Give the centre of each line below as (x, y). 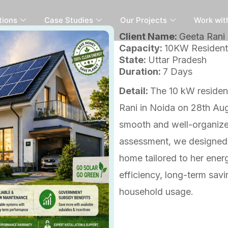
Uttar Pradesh (177, 60)
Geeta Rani (202, 36)
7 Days (178, 72)
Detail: (135, 91)
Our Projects (144, 20)
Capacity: (142, 48)
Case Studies (69, 20)
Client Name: (149, 36)
